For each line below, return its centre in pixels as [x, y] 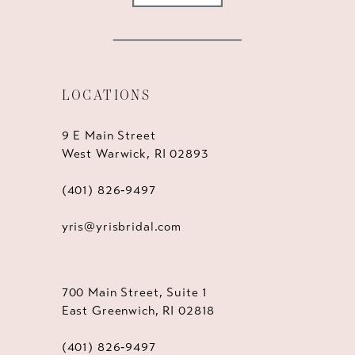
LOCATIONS [106, 95]
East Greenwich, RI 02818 [138, 310]
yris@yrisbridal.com [121, 227]
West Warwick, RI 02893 [135, 154]
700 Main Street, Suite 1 [135, 292]
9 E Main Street [109, 136]
